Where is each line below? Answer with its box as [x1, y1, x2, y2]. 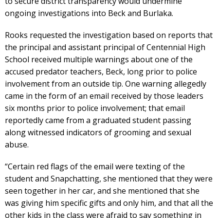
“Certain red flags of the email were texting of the [5, 161, 185, 172]
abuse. [5, 139, 29, 150]
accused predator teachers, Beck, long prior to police [5, 66, 197, 77]
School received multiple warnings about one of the [5, 54, 193, 65]
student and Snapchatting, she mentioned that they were [5, 173, 213, 184]
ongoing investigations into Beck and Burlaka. [5, 7, 173, 18]
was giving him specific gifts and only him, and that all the [5, 197, 213, 208]
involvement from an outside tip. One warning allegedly [5, 78, 206, 89]
